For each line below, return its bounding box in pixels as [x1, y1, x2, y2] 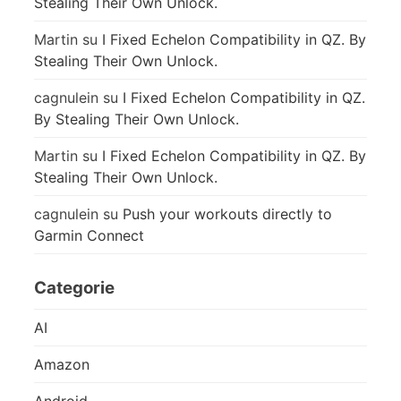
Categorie [34, 277, 115, 298]
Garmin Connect [34, 226, 144, 244]
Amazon [34, 354, 90, 373]
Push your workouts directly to [123, 204, 332, 223]
